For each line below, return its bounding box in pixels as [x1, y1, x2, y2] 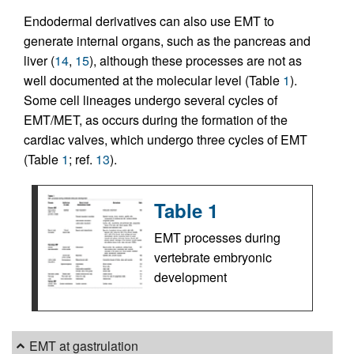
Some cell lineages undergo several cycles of [24, 91, 277, 109]
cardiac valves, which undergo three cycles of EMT [24, 130, 307, 149]
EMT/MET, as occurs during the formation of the [24, 111, 288, 129]
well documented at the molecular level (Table [24, 71, 283, 89]
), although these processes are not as [89, 51, 302, 70]
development [154, 268, 227, 286]
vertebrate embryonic [154, 248, 272, 266]
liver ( [24, 51, 55, 70]
